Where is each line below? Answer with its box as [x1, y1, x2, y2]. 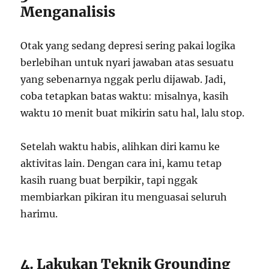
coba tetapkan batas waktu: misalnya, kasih [20, 89, 229, 102]
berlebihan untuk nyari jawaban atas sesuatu [20, 56, 234, 68]
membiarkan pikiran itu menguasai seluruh [20, 190, 228, 203]
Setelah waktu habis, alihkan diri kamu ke [20, 140, 220, 153]
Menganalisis [20, 2, 116, 20]
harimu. [20, 207, 58, 220]
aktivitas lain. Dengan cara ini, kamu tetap [20, 157, 222, 169]
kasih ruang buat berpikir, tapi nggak [20, 174, 198, 186]
